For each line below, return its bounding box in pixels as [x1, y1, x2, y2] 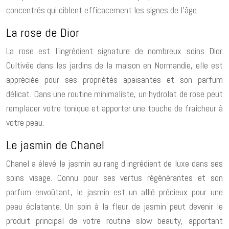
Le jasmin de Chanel [6, 136, 104, 153]
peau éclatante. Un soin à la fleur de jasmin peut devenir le [6, 200, 223, 212]
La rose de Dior [6, 24, 79, 40]
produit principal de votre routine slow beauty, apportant [6, 214, 223, 226]
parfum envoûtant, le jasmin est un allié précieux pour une [6, 186, 223, 198]
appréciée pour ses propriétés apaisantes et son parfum [6, 73, 223, 85]
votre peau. [6, 116, 44, 128]
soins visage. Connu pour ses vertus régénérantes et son [6, 171, 223, 184]
